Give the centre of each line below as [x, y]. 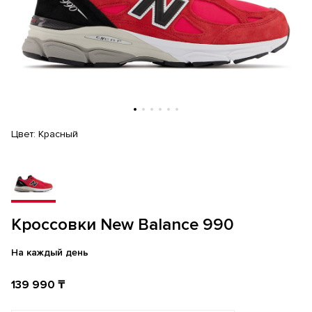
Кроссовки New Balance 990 [123, 225]
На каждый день [50, 252]
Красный [58, 134]
